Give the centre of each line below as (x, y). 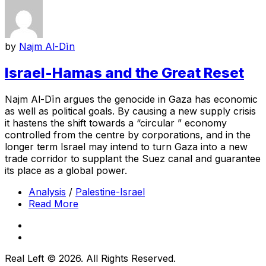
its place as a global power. (66, 170)
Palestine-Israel (110, 191)
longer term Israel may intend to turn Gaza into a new (126, 146)
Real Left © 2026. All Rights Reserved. (90, 258)
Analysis (47, 191)
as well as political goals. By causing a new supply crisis (130, 111)
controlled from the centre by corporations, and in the (128, 134)
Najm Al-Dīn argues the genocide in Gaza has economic (131, 99)
